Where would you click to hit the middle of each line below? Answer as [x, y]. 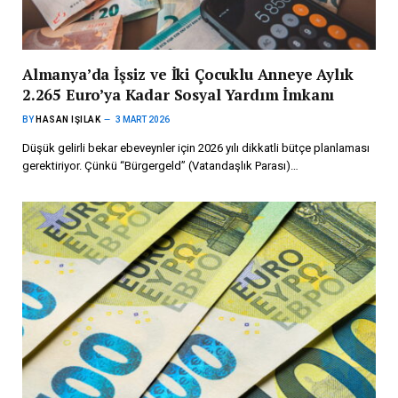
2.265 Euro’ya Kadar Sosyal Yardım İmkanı [179, 94]
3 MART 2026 [143, 119]
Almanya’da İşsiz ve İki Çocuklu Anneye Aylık [188, 74]
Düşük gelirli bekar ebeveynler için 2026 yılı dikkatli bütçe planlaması [196, 147]
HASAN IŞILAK [68, 119]
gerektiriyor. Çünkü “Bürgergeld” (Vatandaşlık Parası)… [160, 165]
